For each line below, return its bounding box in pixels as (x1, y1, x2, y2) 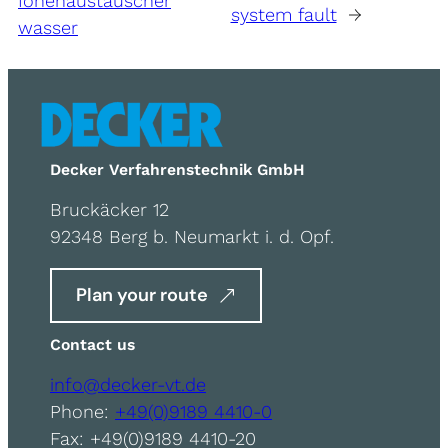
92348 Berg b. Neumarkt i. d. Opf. (50, 225, 334, 247)
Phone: (50, 401, 115, 423)
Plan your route (76, 283, 209, 308)
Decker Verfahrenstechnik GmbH (50, 159, 305, 179)
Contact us (50, 335, 135, 355)
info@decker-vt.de (50, 374, 206, 396)
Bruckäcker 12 (50, 198, 169, 220)
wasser (18, 17, 78, 39)
